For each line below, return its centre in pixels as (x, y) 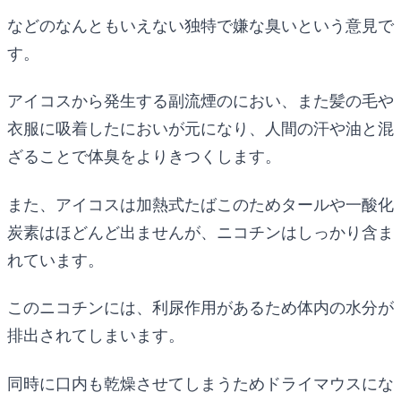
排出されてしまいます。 (96, 336)
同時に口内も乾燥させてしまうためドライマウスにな (200, 383)
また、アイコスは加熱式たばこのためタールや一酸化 (200, 204)
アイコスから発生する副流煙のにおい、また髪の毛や (200, 101)
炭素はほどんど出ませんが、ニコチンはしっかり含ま (200, 232)
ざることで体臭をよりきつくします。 (144, 157)
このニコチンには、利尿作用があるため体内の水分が (200, 308)
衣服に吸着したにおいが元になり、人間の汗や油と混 (200, 129)
